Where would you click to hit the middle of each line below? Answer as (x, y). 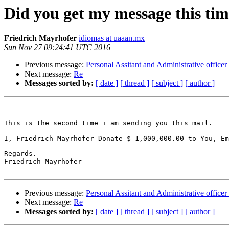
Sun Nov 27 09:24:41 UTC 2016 (57, 48)
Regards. (20, 154)
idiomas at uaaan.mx (112, 38)
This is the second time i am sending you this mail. (108, 123)
